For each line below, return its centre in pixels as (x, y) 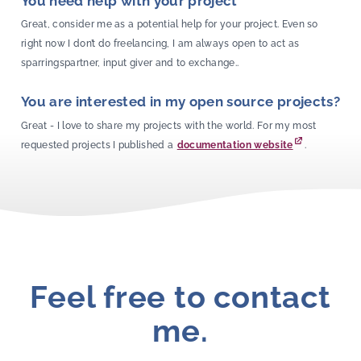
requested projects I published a (99, 145)
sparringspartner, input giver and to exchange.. (130, 63)
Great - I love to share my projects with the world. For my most (169, 125)
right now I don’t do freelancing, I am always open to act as (160, 44)
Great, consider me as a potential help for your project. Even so (170, 25)
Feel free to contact (180, 297)
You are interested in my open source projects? (180, 102)
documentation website (235, 145)
